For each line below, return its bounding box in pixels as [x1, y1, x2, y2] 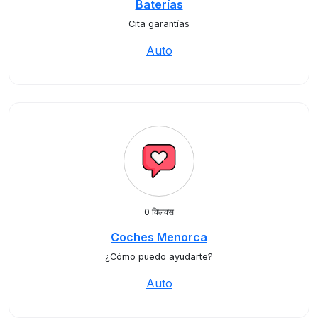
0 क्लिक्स [144, 207, 174, 217]
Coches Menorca [111, 230, 207, 244]
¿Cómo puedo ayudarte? [105, 251, 213, 262]
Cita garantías [128, 18, 190, 29]
